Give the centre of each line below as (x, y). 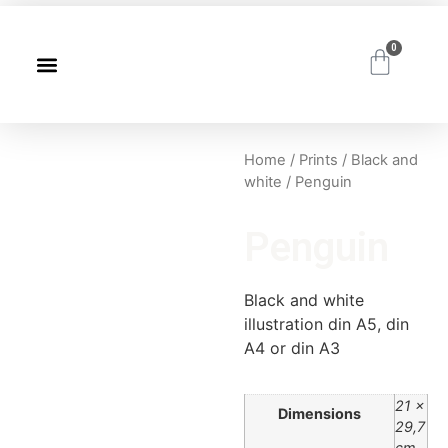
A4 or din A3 (292, 347)
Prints (318, 160)
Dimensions (319, 414)
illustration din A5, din (326, 323)
